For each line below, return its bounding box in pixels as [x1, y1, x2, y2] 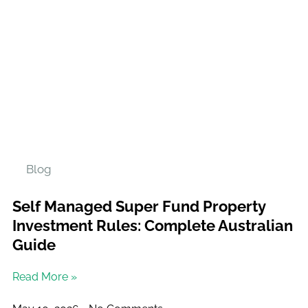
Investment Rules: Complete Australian [12, 216, 293, 234]
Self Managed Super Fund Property [12, 197, 265, 215]
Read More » [12, 269, 77, 283]
